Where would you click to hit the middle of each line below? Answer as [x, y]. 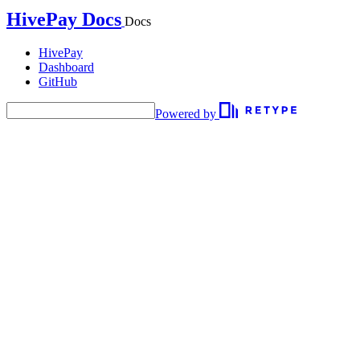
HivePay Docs [64, 19]
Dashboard [66, 67]
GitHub [58, 82]
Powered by [186, 114]
